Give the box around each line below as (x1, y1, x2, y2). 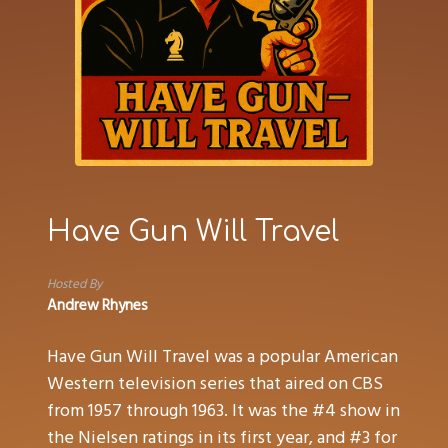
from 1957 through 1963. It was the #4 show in (47, 396, 401, 426)
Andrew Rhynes (47, 293, 149, 319)
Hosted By (47, 273, 103, 296)
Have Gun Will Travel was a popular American (47, 342, 399, 372)
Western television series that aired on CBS (47, 369, 384, 399)
